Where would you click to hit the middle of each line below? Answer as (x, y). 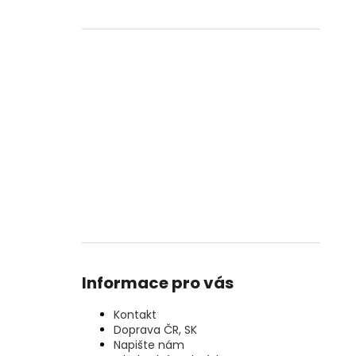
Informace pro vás (158, 283)
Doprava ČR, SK (155, 330)
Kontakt (135, 315)
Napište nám (149, 345)
